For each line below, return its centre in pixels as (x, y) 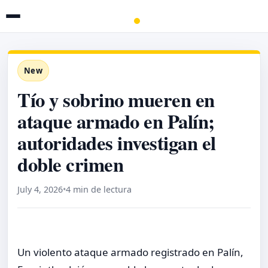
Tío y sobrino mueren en (116, 99)
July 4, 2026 (40, 189)
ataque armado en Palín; (116, 121)
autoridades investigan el (117, 142)
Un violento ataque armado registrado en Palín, (130, 252)
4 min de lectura (99, 189)
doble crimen (71, 164)
